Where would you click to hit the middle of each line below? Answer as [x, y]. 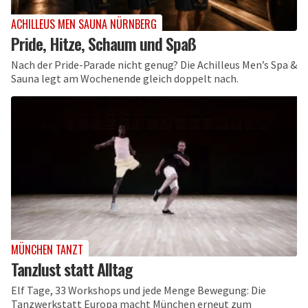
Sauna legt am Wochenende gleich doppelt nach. [125, 79]
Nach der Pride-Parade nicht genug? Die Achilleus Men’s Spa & [154, 65]
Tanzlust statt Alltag [71, 268]
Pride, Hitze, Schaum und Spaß [103, 44]
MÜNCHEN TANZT [47, 249]
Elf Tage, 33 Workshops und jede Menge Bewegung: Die [139, 290]
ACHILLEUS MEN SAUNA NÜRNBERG [84, 24]
